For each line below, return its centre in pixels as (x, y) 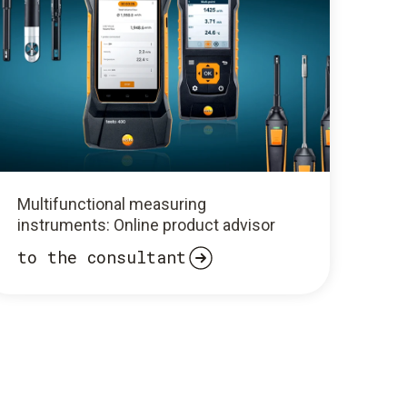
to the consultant (101, 258)
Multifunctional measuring (111, 203)
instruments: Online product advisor (146, 224)
